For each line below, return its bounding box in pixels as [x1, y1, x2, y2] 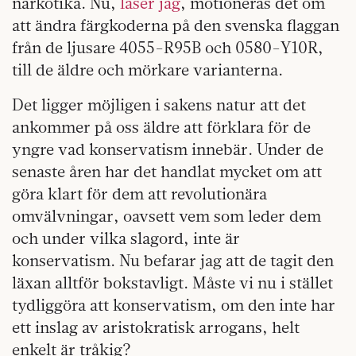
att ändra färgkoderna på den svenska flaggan [12, 15, 339, 36]
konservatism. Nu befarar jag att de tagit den [12, 250, 334, 271]
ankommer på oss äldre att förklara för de [12, 117, 311, 137]
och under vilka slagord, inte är [12, 228, 240, 249]
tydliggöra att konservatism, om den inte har [12, 295, 335, 315]
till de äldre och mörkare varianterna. [12, 60, 283, 80]
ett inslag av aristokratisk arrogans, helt [12, 317, 300, 338]
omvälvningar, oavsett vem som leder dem [12, 206, 321, 226]
